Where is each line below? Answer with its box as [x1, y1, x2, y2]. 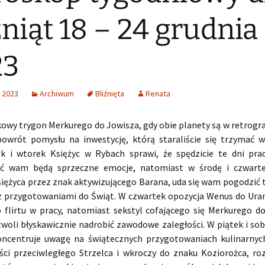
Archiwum [40, 88, 74, 99]
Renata [146, 88, 170, 99]
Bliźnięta [95, 88, 124, 99]
